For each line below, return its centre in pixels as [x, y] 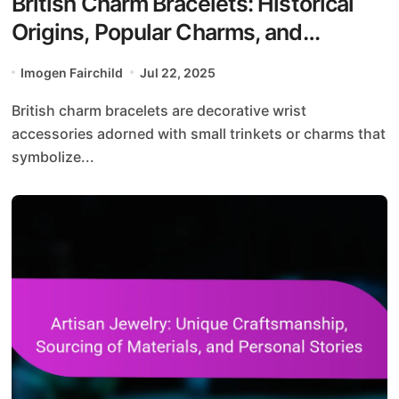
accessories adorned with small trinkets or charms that [198, 133]
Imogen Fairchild [72, 72]
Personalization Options [131, 60]
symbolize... [53, 156]
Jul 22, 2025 [177, 72]
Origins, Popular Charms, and [157, 32]
